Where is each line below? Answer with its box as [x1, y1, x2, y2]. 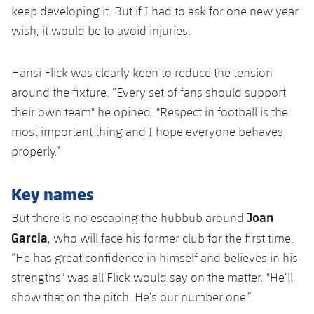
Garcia [11, 228, 48, 245]
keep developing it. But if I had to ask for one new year [11, 3, 299, 18]
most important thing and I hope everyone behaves [11, 123, 283, 139]
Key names [11, 182, 94, 205]
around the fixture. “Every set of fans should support [11, 84, 286, 100]
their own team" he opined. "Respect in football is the [11, 104, 288, 119]
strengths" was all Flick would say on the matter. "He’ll [11, 269, 293, 285]
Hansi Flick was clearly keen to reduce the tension [11, 64, 273, 80]
